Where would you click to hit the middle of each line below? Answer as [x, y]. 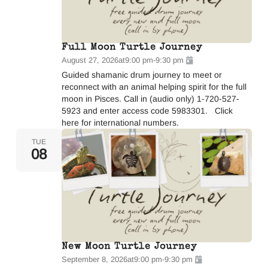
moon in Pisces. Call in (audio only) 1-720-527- [150, 98]
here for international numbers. [120, 122]
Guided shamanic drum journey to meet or [141, 74]
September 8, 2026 [94, 259]
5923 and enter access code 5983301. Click [147, 110]
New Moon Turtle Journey [129, 247]
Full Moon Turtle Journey [132, 48]
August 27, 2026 [90, 60]
